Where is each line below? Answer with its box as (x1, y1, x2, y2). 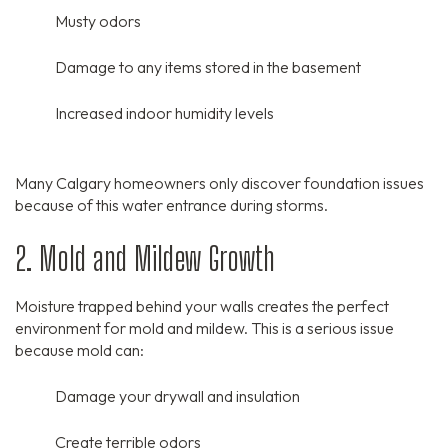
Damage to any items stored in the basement (55, 57, 361, 78)
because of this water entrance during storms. (15, 195, 328, 216)
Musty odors (55, 11, 141, 32)
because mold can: (15, 340, 144, 361)
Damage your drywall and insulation (55, 386, 300, 407)
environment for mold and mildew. (15, 318, 248, 339)
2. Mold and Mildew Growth (15, 240, 275, 279)
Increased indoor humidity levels (55, 103, 274, 124)
